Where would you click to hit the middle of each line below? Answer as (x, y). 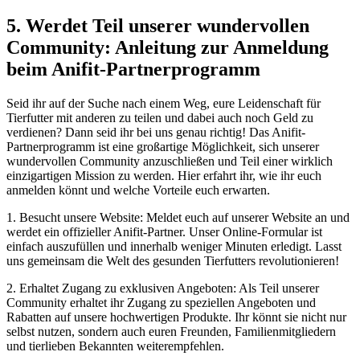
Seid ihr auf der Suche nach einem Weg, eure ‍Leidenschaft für (164, 103)
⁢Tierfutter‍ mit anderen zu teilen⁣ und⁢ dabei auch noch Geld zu (160, 117)
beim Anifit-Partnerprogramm (133, 69)
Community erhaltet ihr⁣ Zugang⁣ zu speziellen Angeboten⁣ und (161, 302)
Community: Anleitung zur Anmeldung (168, 47)
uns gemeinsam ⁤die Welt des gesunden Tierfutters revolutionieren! (173, 260)
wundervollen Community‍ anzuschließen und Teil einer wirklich (170, 161)
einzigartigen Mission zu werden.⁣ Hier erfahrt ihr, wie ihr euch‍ (164, 175)
